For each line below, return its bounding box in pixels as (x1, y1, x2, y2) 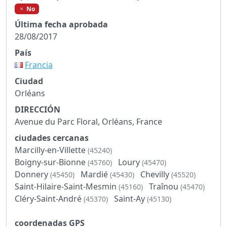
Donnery (15, 168, 50, 180)
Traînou (149, 180, 180, 192)
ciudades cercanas (15, 132, 89, 143)
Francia (25, 59, 53, 70)
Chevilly (140, 168, 171, 180)
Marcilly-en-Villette (15, 144, 88, 156)
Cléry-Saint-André (15, 193, 84, 204)
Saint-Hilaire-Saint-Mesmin (15, 180, 119, 192)
